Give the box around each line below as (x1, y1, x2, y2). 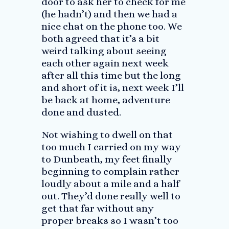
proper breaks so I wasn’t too (41, 215, 178, 226)
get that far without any (41, 202, 154, 214)
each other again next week (41, 57, 169, 69)
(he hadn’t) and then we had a (41, 8, 177, 20)
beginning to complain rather (41, 166, 179, 177)
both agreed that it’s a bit (41, 33, 159, 44)
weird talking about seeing (41, 45, 167, 57)
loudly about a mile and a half (41, 178, 179, 190)
